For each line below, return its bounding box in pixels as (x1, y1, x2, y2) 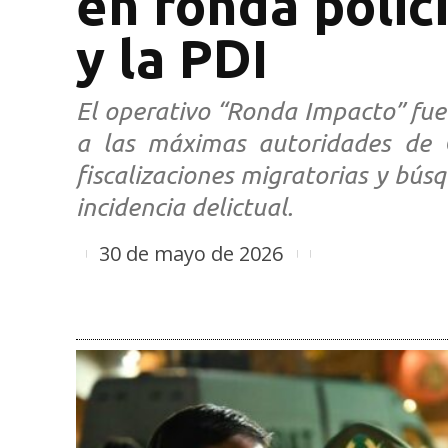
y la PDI (76, 28, 268, 88)
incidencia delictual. (76, 192, 293, 221)
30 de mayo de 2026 (99, 239, 283, 267)
